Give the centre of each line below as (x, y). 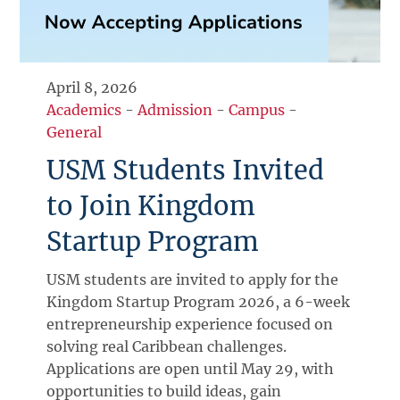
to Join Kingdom (151, 206)
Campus (257, 109)
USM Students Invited (186, 170)
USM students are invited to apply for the (193, 279)
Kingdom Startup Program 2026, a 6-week (199, 301)
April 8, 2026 (92, 87)
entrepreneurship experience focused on (190, 324)
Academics (84, 109)
